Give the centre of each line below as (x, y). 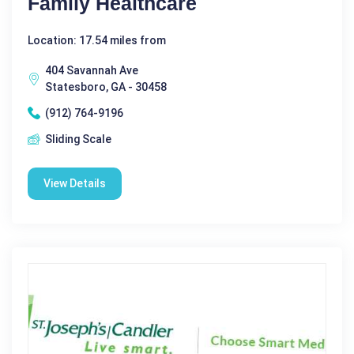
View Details (75, 183)
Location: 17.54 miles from (97, 40)
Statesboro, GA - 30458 (106, 87)
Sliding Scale (78, 139)
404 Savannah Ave (92, 70)
